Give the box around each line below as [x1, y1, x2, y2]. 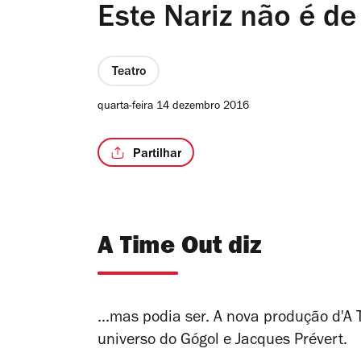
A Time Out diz [98, 236, 262, 262]
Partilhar [133, 147, 181, 161]
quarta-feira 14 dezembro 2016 [98, 102, 249, 114]
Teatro [111, 65, 146, 79]
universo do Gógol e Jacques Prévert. [98, 334, 347, 351]
